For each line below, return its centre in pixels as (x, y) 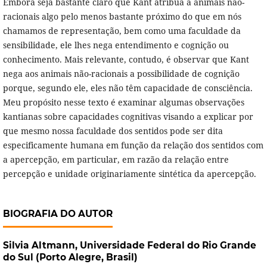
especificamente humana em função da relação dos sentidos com (133, 145)
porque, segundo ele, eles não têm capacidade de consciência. (128, 88)
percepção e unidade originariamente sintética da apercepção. (129, 174)
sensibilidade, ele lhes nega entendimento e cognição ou (116, 45)
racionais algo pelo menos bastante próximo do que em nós (122, 17)
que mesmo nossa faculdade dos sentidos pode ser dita (113, 131)
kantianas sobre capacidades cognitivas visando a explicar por (128, 117)
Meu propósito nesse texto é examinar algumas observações (123, 103)
